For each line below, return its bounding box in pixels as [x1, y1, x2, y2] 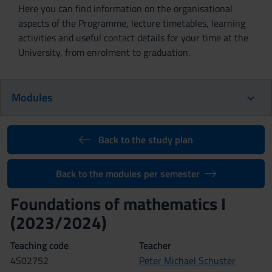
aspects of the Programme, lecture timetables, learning [18, 16, 245, 30]
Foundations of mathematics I [10, 191, 229, 217]
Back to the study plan [98, 132, 193, 147]
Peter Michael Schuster [139, 253, 236, 268]
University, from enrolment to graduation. [18, 45, 190, 59]
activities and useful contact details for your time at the [18, 30, 248, 45]
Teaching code [10, 238, 69, 253]
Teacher [139, 238, 171, 253]
